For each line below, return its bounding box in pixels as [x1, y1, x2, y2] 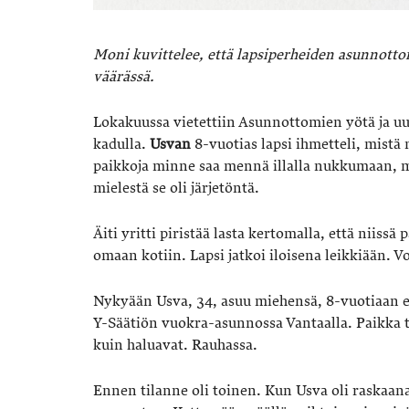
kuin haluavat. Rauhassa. [93, 336, 257, 355]
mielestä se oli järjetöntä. [93, 179, 259, 198]
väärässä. [93, 68, 154, 87]
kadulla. [93, 135, 150, 154]
